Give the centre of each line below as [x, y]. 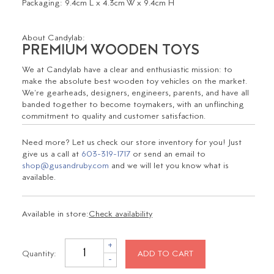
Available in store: [56, 215]
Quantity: [39, 254]
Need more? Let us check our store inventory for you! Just [132, 143]
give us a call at [52, 155]
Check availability [121, 215]
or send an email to [168, 155]
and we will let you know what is [169, 166]
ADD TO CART [166, 254]
